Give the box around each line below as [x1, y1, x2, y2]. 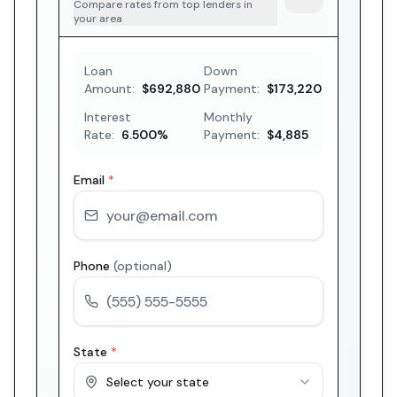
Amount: [84, 81, 135, 97]
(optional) [113, 258, 172, 274]
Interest [84, 109, 131, 125]
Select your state [106, 374, 209, 390]
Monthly [204, 109, 253, 125]
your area [74, 12, 122, 26]
